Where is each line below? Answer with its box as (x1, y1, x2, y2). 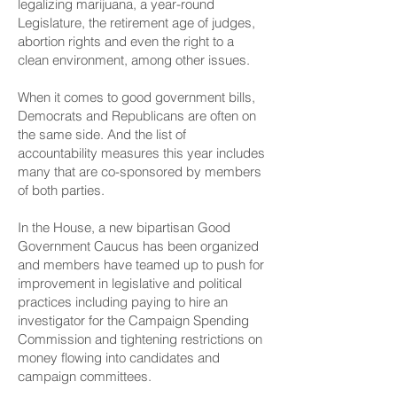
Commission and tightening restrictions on (18, 331, 262, 347)
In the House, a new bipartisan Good (18, 219, 230, 236)
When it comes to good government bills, (18, 89, 255, 105)
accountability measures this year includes (18, 144, 265, 161)
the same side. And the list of (18, 126, 186, 143)
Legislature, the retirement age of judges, (18, 14, 255, 31)
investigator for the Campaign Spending (18, 312, 249, 329)
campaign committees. (18, 368, 152, 385)
